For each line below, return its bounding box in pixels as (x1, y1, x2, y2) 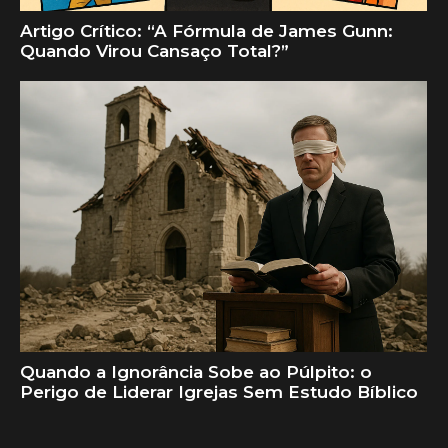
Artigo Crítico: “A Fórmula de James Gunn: (20, 21, 393, 42)
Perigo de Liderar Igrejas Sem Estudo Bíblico (20, 382, 418, 403)
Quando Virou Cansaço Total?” (20, 41, 289, 62)
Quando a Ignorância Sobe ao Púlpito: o (20, 362, 372, 383)
